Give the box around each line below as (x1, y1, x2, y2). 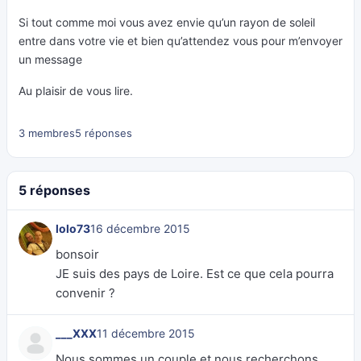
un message (19, 52, 82, 66)
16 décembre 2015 (90, 222, 190, 235)
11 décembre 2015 (97, 326, 195, 340)
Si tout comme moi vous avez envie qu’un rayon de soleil (19, 15, 315, 29)
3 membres (19, 127, 75, 139)
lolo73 (56, 222, 90, 235)
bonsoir (56, 247, 99, 262)
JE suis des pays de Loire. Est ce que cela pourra (56, 266, 334, 281)
